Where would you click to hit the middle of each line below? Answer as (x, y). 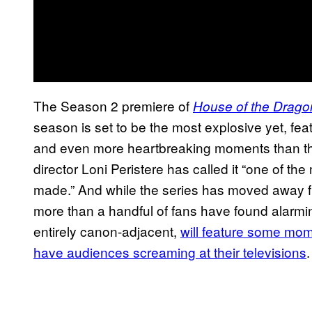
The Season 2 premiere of (113, 105)
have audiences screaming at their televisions (170, 251)
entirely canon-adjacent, (107, 231)
